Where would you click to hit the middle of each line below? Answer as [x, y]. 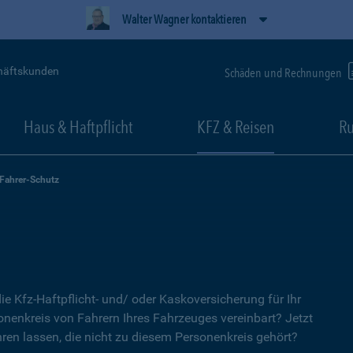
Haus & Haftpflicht [78, 127]
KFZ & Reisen [236, 127]
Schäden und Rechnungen [284, 72]
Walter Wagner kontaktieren [184, 19]
